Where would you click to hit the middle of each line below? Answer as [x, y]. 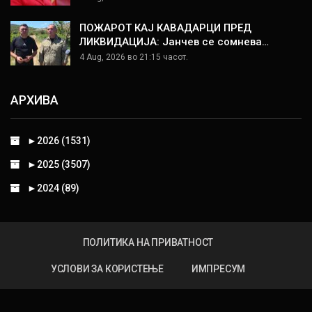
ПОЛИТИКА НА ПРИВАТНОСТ [148, 243]
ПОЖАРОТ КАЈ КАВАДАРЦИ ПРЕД [165, 28]
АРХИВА [34, 100]
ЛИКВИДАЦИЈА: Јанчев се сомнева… [174, 42]
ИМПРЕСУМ [218, 269]
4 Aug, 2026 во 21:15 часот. [134, 57]
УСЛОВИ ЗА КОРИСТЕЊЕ [107, 269]
